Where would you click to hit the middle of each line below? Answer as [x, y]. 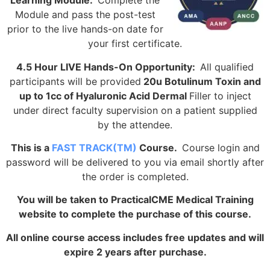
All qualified [227, 67]
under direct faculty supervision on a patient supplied [135, 110]
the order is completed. [135, 176]
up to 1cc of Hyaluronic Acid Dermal [104, 96]
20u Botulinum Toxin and [201, 81]
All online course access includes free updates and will [135, 237]
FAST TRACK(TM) [94, 147]
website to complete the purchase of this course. [135, 214]
